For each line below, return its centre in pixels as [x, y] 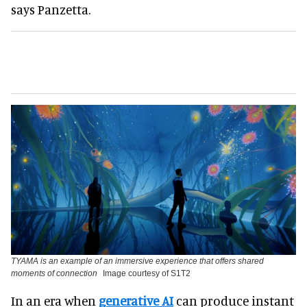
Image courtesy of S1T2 [147, 273]
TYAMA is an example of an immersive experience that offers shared [137, 261]
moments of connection [54, 273]
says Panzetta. [51, 10]
